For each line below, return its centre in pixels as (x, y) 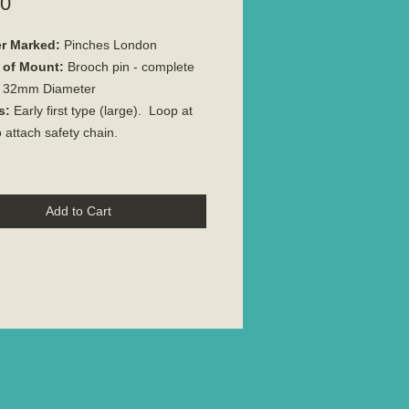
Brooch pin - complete (129, 66)
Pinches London (110, 44)
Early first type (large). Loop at (101, 110)
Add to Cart (79, 210)
